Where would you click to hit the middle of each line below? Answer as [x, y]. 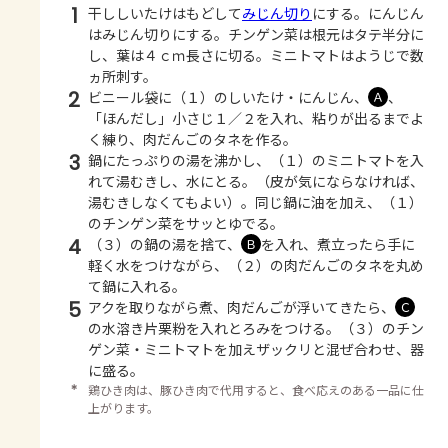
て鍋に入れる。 [137, 286]
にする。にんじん [368, 13]
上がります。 [123, 408]
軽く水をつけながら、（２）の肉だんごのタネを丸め [256, 265]
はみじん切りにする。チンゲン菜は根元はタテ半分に [256, 34]
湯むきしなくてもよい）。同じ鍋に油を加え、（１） [255, 202]
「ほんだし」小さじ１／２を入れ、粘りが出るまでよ [256, 118]
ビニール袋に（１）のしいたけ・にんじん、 [228, 97]
